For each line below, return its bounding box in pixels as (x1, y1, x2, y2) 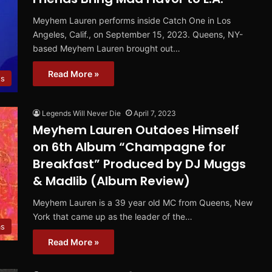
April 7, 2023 (134, 109, 176, 118)
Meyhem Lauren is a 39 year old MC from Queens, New (33, 197, 253, 208)
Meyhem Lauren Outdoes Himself (33, 121, 239, 139)
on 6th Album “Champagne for (33, 138, 226, 156)
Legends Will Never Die (42, 109, 121, 118)
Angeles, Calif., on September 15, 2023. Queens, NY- (33, 29, 243, 40)
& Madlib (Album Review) (33, 172, 190, 190)
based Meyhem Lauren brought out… (33, 43, 180, 54)
